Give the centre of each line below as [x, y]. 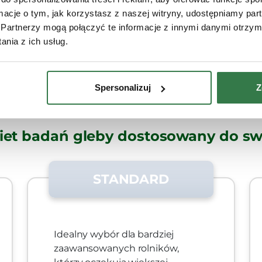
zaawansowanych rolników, [116, 249]
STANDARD [131, 179]
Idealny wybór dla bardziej [114, 235]
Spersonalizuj [123, 88]
